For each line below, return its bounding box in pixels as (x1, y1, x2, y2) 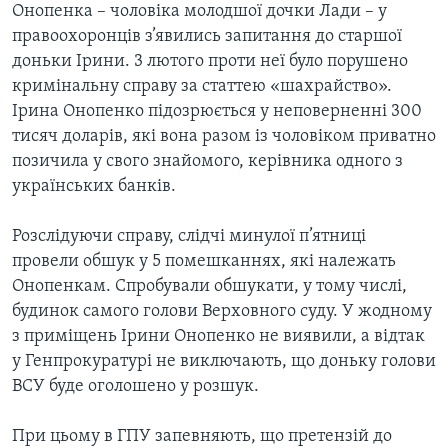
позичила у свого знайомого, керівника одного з (12, 152, 403, 172)
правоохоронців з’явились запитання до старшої (12, 27, 402, 47)
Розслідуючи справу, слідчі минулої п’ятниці (12, 227, 366, 247)
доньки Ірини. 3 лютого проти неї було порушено (12, 52, 408, 72)
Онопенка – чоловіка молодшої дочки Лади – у (12, 2, 387, 22)
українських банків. (12, 177, 176, 197)
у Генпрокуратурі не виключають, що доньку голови (12, 352, 436, 372)
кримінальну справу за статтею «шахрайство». (12, 77, 392, 97)
